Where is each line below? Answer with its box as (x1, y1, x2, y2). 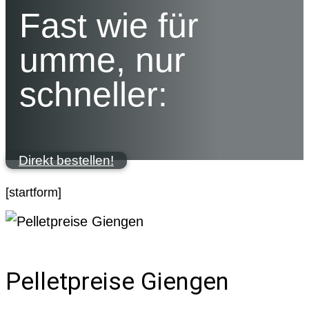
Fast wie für (19, 6, 199, 45)
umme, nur (19, 40, 186, 79)
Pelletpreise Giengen (6, 267, 229, 296)
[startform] (6, 185, 61, 199)
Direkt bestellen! (19, 152, 114, 168)
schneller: (19, 74, 168, 114)
